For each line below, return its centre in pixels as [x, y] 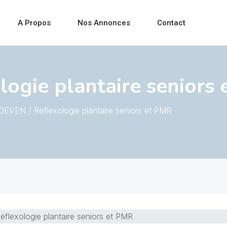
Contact [171, 23]
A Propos [34, 23]
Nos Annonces [104, 23]
